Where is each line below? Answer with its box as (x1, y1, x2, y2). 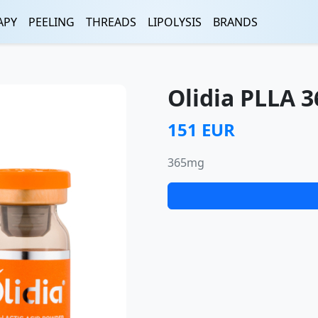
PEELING (28, 13, 75, 30)
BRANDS (213, 13, 258, 30)
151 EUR (168, 118, 235, 141)
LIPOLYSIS (148, 13, 202, 30)
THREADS (86, 13, 136, 30)
